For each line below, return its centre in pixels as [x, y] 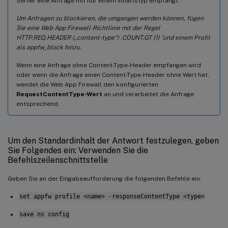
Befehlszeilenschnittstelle [58, 160]
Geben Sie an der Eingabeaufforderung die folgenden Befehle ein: [105, 178]
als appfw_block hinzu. [49, 47]
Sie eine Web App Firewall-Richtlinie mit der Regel [88, 28]
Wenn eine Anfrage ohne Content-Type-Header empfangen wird [109, 65]
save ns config [44, 214]
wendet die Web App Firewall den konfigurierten [87, 84]
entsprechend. [38, 104]
